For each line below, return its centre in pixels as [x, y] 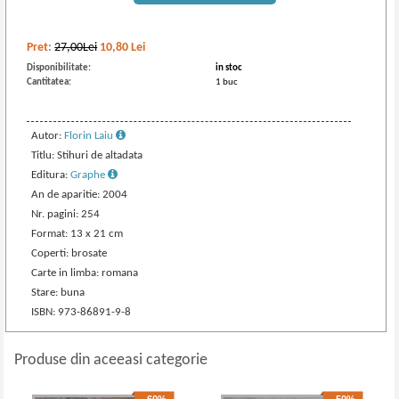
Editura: [51, 175]
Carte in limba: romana [85, 273]
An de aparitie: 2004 [80, 195]
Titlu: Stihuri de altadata [87, 155]
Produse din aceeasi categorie [111, 360]
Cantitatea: [49, 82]
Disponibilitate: [59, 68]
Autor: [48, 136]
